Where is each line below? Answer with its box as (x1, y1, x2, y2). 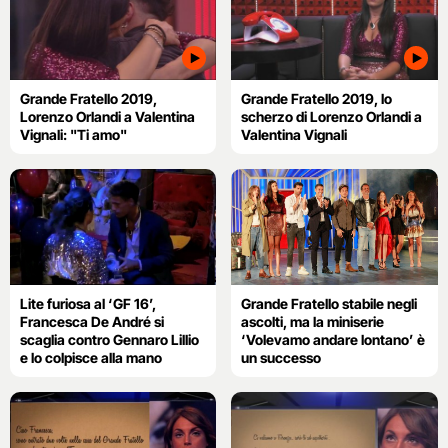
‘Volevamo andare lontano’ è (241, 330, 426, 348)
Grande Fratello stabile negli (241, 294, 418, 312)
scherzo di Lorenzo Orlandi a (241, 107, 423, 125)
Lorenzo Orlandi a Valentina (20, 107, 195, 125)
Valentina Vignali (241, 125, 348, 143)
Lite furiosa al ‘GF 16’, (20, 294, 156, 312)
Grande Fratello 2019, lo (241, 89, 393, 107)
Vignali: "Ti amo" (20, 125, 127, 143)
